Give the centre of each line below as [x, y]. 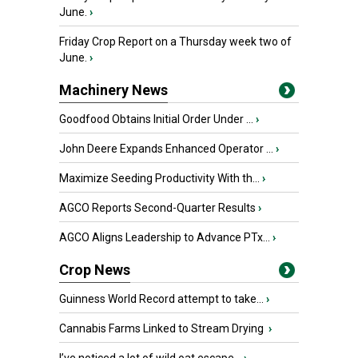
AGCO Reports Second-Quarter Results [157, 208]
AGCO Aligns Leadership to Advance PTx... [165, 237]
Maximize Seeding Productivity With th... [159, 178]
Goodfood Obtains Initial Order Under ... [156, 119]
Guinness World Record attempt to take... [161, 299]
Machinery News [113, 90]
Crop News [95, 270]
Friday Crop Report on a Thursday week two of [175, 42]
